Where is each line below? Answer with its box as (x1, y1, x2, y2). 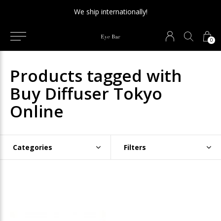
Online (10, 100, 64, 122)
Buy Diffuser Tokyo (10, 82, 162, 105)
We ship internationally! (74, 7, 147, 16)
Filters (123, 143, 146, 152)
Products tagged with (10, 64, 182, 87)
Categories (13, 143, 52, 152)
